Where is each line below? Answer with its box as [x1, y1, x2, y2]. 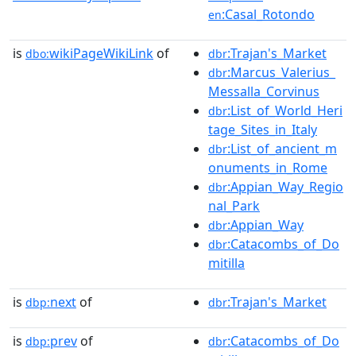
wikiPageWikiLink [49, 44, 153, 62]
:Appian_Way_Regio [227, 177, 343, 195]
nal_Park [208, 196, 260, 215]
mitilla [208, 253, 245, 272]
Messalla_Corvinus [208, 82, 319, 100]
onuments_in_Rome [208, 158, 327, 176]
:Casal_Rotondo [222, 5, 315, 23]
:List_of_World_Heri [227, 101, 342, 119]
